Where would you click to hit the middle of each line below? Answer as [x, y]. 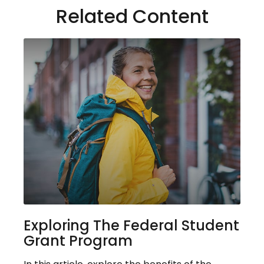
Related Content [132, 16]
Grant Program [78, 240]
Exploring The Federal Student [131, 225]
